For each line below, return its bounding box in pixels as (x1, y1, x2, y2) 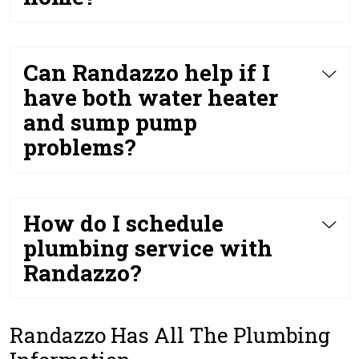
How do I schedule (23, 208, 224, 238)
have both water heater (23, 83, 278, 112)
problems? (23, 132, 135, 162)
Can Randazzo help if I (23, 58, 270, 87)
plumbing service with (23, 233, 272, 263)
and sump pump (23, 107, 197, 137)
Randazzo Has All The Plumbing (10, 321, 330, 349)
